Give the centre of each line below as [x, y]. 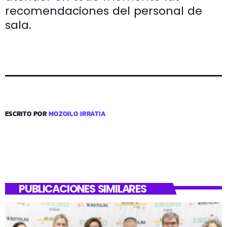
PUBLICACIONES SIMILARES [83, 189]
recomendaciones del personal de [104, 11]
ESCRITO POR [27, 113]
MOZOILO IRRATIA [78, 113]
